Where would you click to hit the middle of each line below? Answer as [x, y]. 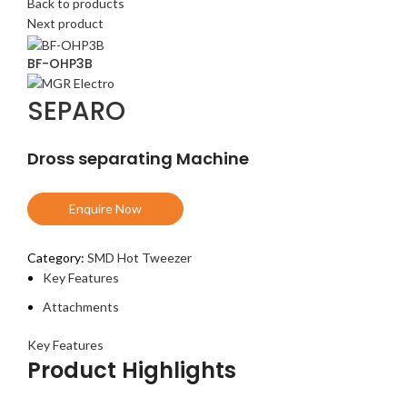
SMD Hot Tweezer [139, 258]
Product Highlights [132, 371]
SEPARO [76, 112]
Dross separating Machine [138, 159]
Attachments [81, 307]
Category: [57, 258]
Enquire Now [105, 209]
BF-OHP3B [60, 63]
